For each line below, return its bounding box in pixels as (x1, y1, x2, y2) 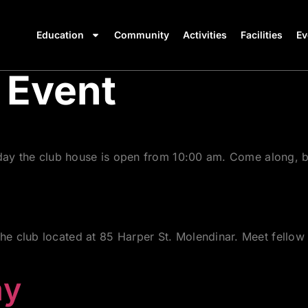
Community (113, 29, 169, 41)
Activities (182, 29, 227, 41)
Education (36, 29, 84, 41)
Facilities (240, 29, 283, 41)
